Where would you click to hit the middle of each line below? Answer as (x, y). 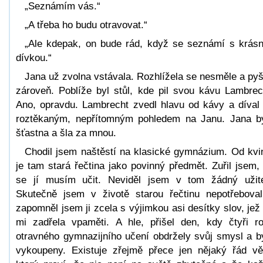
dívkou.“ (34, 58)
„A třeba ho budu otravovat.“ (86, 25)
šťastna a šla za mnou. (66, 133)
